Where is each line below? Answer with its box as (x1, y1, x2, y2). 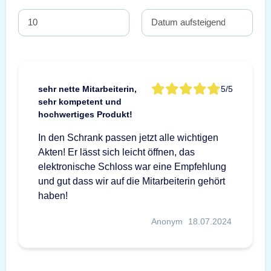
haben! (38, 190, 68, 201)
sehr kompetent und (38, 96, 122, 106)
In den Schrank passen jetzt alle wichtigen (38, 132, 218, 143)
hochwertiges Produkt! (38, 109, 132, 119)
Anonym (151, 216, 183, 226)
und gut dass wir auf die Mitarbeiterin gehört (38, 175, 225, 186)
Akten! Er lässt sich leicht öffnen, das (38, 146, 195, 157)
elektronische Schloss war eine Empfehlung (38, 161, 226, 172)
